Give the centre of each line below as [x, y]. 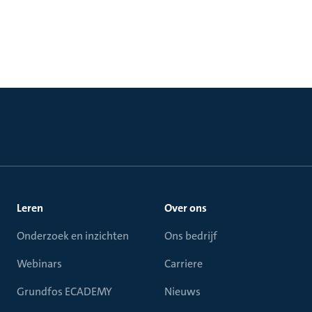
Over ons [186, 208]
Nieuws [182, 291]
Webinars [39, 264]
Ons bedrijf [191, 236]
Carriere [184, 264]
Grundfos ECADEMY [64, 291]
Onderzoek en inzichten [73, 236]
